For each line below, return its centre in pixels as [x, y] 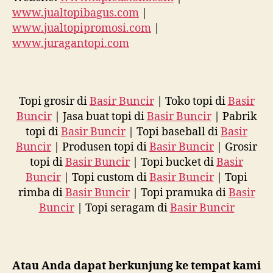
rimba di [41, 193]
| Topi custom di [105, 177]
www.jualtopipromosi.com [82, 28]
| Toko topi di [191, 101]
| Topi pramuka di [179, 193]
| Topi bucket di [173, 162]
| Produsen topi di [100, 147]
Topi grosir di [54, 101]
